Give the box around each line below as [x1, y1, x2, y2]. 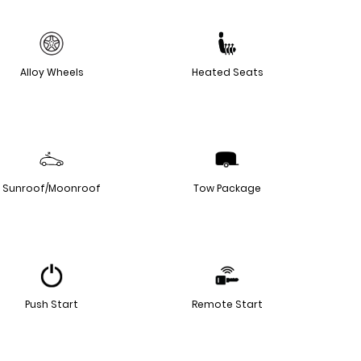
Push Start [25, 297, 78, 311]
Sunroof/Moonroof [2, 180, 101, 195]
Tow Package [193, 180, 261, 195]
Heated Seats [191, 64, 263, 79]
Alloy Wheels [19, 64, 84, 79]
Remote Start [192, 297, 263, 311]
